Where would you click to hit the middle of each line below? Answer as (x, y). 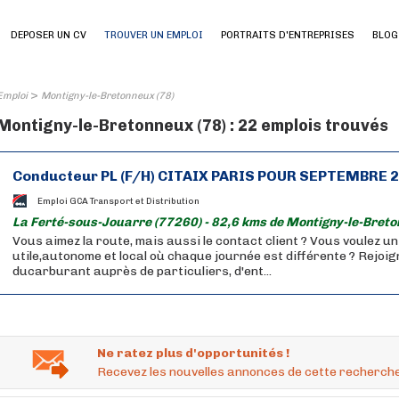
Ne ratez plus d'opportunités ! (193, 353)
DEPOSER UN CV (49, 35)
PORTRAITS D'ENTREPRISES (288, 35)
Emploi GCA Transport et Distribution (118, 201)
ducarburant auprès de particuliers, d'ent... (142, 271)
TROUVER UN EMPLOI (154, 35)
